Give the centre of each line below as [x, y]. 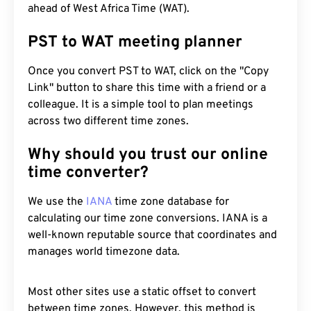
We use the [57, 202]
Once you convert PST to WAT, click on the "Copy [148, 72]
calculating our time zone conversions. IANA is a [148, 219]
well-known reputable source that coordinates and [152, 235]
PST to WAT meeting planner [135, 43]
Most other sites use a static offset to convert [142, 292]
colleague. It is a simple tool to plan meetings [141, 105]
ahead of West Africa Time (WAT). [109, 9]
